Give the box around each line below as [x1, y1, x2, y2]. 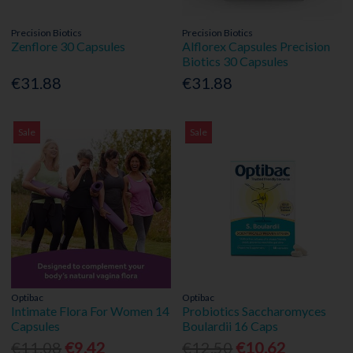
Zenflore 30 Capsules [11, 38, 126, 54]
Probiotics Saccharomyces [182, 303, 327, 319]
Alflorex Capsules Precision [182, 38, 331, 54]
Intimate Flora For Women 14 [11, 303, 170, 319]
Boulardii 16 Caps [182, 318, 279, 334]
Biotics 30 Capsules [182, 53, 289, 69]
